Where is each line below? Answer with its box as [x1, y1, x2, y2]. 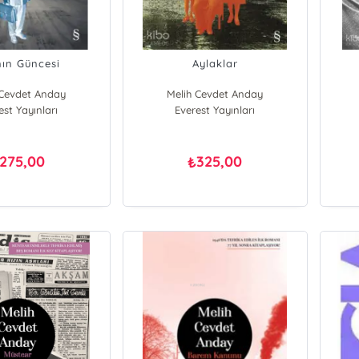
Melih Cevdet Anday [167, 87, 264, 100]
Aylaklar [192, 57, 238, 70]
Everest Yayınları [175, 103, 256, 116]
